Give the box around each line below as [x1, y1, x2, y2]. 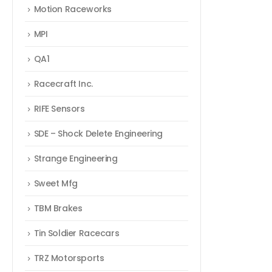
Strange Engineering [33, 152, 118, 165]
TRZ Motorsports [33, 252, 104, 265]
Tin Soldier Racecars [33, 227, 120, 240]
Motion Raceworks [33, 3, 112, 16]
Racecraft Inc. [33, 78, 93, 90]
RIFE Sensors [33, 103, 85, 115]
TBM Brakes [33, 202, 83, 215]
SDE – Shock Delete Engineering [33, 127, 163, 140]
